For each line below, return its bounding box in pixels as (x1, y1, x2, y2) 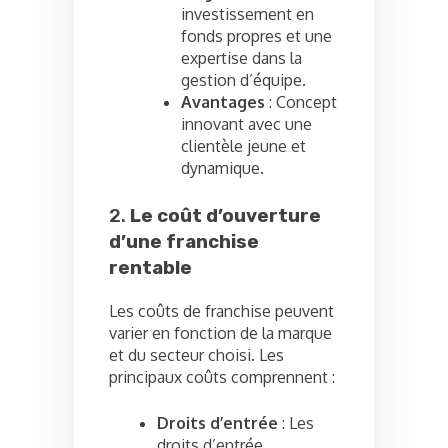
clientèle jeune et (181, 136, 306, 157)
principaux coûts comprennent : (109, 367, 335, 388)
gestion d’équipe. (181, 70, 306, 91)
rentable (109, 257, 192, 280)
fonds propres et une (181, 26, 332, 47)
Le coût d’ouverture (130, 205, 321, 228)
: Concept (265, 92, 337, 113)
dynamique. (181, 158, 264, 179)
